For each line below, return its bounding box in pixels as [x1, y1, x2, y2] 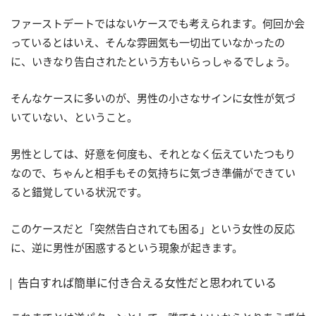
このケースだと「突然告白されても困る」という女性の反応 [11, 221, 295, 236]
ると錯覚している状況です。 [11, 185, 147, 200]
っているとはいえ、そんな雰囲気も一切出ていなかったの [11, 35, 285, 50]
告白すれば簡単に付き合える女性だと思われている [18, 275, 276, 291]
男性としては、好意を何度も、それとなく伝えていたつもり [11, 147, 296, 162]
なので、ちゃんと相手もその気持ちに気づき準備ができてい [11, 166, 296, 181]
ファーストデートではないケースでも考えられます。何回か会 [11, 16, 305, 31]
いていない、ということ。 [11, 110, 138, 125]
